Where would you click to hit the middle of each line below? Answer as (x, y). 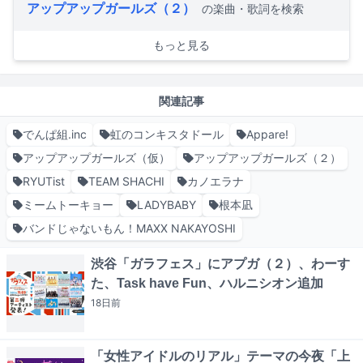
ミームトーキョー (68, 205)
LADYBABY (166, 205)
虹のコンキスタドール (167, 135)
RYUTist (44, 181)
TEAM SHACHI (126, 181)
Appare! (267, 135)
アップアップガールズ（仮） (97, 158)
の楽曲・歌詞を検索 (253, 9)
